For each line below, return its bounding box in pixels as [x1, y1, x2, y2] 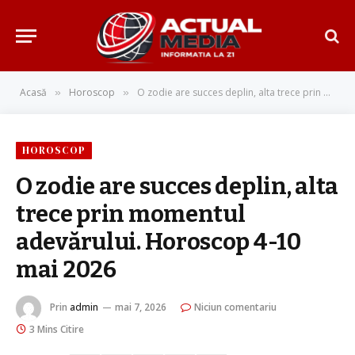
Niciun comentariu [194, 300, 277, 315]
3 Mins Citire [29, 323, 84, 336]
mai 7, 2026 [115, 300, 166, 315]
